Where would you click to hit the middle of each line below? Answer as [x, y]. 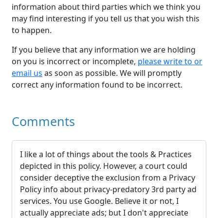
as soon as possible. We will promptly [112, 73]
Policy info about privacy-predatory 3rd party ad [108, 190]
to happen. [32, 30]
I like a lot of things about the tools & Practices [106, 154]
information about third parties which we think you [106, 7]
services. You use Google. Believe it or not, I [99, 201]
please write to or [170, 62]
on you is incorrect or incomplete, [75, 62]
